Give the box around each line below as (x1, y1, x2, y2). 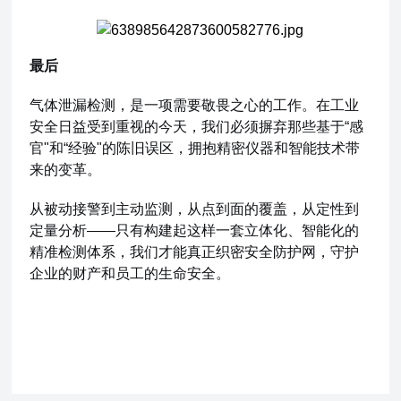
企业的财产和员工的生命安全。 (30, 266, 231, 281)
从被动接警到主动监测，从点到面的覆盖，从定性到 (30, 201, 360, 217)
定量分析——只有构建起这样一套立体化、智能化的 (30, 223, 360, 238)
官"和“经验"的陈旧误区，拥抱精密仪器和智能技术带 (30, 141, 361, 156)
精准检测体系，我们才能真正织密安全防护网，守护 (30, 244, 360, 260)
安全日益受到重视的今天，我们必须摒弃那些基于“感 (30, 119, 364, 134)
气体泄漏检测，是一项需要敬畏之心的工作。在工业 (30, 98, 360, 113)
